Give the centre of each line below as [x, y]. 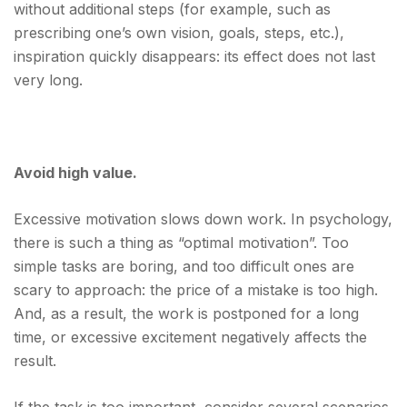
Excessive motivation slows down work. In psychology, [203, 219]
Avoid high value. [75, 173]
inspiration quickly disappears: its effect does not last [194, 56]
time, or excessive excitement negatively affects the [190, 337]
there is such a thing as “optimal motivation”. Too [181, 243]
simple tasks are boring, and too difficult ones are [184, 266]
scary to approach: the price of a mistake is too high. [196, 290]
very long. [48, 80]
